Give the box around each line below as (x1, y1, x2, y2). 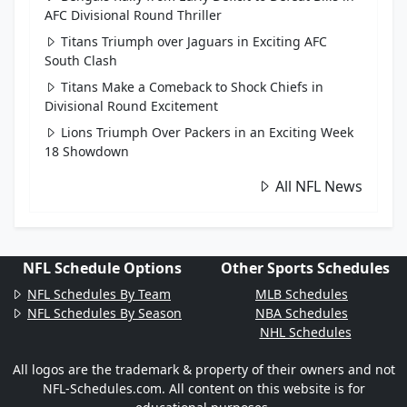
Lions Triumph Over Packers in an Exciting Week (61, 124, 353, 141)
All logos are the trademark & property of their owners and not (12, 361, 395, 378)
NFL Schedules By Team (27, 285, 171, 303)
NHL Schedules (259, 323, 352, 341)
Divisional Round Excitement (45, 97, 218, 114)
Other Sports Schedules (221, 258, 390, 278)
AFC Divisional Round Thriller (45, 6, 222, 24)
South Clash (45, 52, 117, 69)
